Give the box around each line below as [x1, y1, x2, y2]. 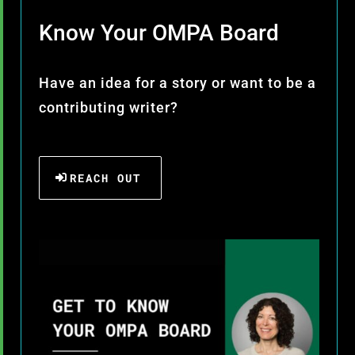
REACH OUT [70, 170, 142, 186]
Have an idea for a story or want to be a [39, 75, 317, 92]
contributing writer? [39, 100, 183, 116]
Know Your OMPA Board [39, 20, 285, 47]
